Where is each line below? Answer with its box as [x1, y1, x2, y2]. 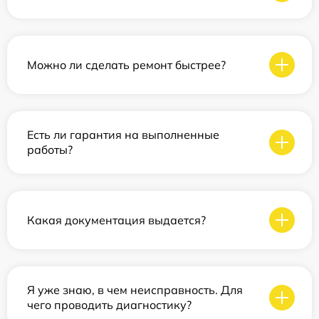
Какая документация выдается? [27, 212, 206, 227]
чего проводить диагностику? [27, 298, 192, 312]
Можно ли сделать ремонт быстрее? [27, 57, 226, 72]
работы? [27, 142, 73, 157]
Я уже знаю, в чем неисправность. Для [27, 283, 243, 297]
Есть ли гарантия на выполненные [27, 127, 219, 142]
